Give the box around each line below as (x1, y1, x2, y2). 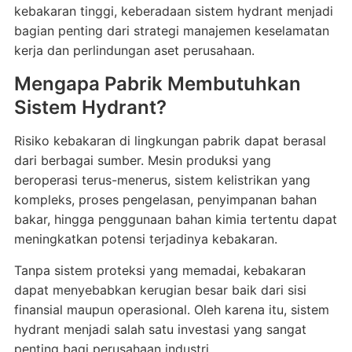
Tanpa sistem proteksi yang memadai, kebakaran (13, 262, 306, 278)
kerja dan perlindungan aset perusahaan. (13, 42, 255, 58)
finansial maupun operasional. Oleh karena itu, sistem (13, 302, 329, 317)
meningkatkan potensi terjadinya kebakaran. (13, 231, 277, 247)
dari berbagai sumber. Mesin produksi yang (13, 152, 271, 168)
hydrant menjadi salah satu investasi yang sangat (13, 321, 306, 337)
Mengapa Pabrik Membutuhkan (13, 72, 301, 95)
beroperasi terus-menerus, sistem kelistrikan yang (13, 172, 310, 188)
